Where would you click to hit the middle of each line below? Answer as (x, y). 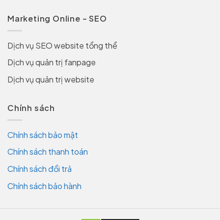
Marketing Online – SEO (57, 18)
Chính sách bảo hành (44, 186)
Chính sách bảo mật (43, 135)
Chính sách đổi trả (40, 169)
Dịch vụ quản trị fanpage (52, 62)
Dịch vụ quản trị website (51, 79)
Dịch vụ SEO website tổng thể (62, 45)
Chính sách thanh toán (48, 152)
